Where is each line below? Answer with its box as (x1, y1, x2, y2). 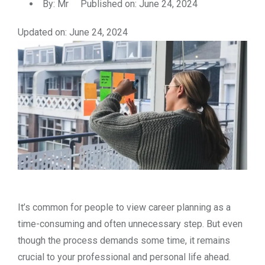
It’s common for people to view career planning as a (18, 201, 231, 213)
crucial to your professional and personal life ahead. (18, 251, 231, 263)
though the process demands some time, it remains (18, 234, 230, 246)
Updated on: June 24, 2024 (18, 26, 128, 38)
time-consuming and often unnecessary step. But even (18, 218, 243, 230)
